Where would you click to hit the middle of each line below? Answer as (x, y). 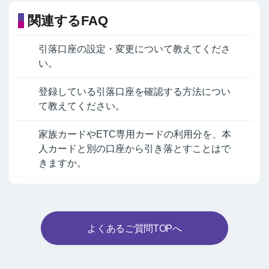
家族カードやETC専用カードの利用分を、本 (135, 134)
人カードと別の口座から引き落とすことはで (134, 149)
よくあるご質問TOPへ (134, 228)
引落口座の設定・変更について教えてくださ (134, 49)
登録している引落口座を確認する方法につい (134, 92)
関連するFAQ (68, 20)
